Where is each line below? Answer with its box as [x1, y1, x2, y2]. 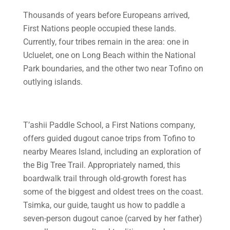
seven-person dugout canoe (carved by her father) [23, 214, 202, 223]
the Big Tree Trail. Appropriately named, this [23, 160, 180, 170]
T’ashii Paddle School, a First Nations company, [23, 120, 195, 130]
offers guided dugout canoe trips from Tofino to [23, 133, 195, 143]
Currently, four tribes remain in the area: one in [23, 37, 189, 47]
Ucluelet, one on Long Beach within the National [23, 50, 196, 60]
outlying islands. [23, 77, 83, 87]
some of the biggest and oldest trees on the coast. [23, 187, 203, 197]
